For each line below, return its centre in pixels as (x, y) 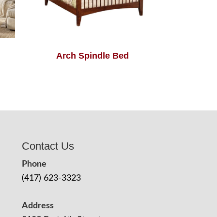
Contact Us (48, 146)
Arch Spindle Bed (92, 56)
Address (38, 206)
